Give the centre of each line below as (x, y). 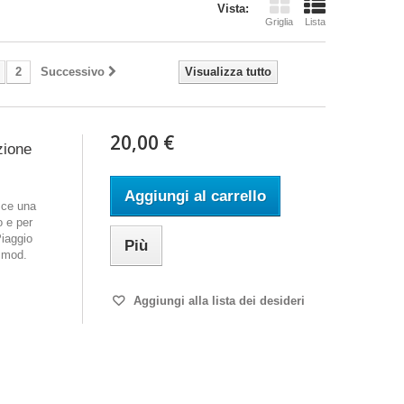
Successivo (72, 71)
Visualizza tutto (228, 71)
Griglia (279, 21)
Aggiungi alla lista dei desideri (217, 300)
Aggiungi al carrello (195, 196)
